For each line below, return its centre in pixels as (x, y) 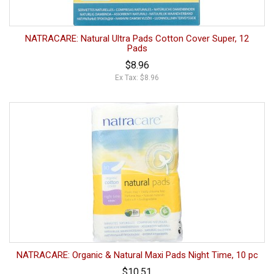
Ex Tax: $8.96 (137, 77)
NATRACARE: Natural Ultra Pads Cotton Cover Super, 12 (137, 38)
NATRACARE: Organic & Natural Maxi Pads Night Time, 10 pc (137, 255)
